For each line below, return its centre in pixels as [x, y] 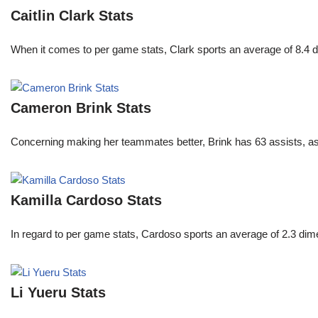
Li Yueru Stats [58, 293]
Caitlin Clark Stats [72, 16]
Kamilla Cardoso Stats [86, 201]
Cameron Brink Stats [81, 108]
